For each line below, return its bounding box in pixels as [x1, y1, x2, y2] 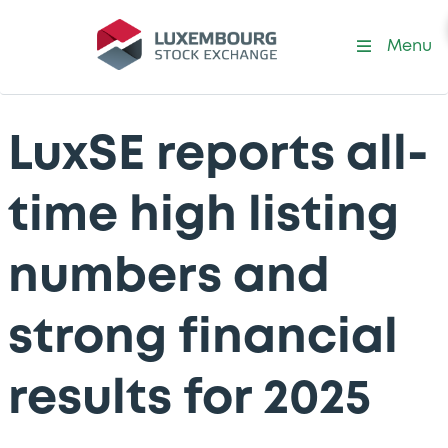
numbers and [8, 256, 330, 299]
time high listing [8, 195, 399, 238]
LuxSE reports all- [8, 134, 429, 177]
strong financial [8, 317, 398, 360]
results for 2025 [8, 378, 371, 421]
